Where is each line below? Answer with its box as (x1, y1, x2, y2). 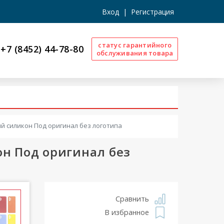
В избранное (104, 207, 149, 217)
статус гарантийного (98, 40, 172, 49)
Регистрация (131, 6, 174, 16)
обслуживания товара (96, 48, 173, 57)
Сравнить (115, 194, 149, 203)
